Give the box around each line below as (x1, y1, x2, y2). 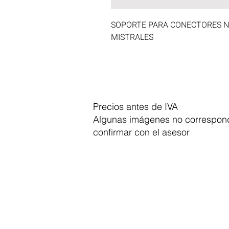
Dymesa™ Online (128, 174, 191, 187)
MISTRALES (111, 31, 153, 43)
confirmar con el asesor (93, 126, 190, 138)
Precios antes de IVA (93, 101, 178, 112)
